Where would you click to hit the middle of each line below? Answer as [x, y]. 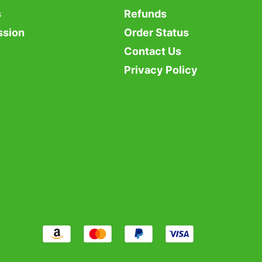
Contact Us [153, 51]
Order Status [156, 33]
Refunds [145, 14]
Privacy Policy [161, 70]
